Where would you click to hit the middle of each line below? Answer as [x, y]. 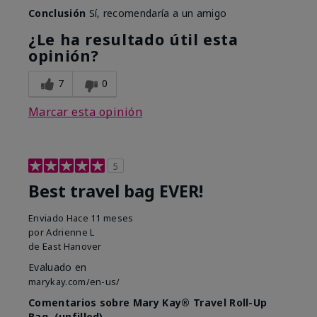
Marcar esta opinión [86, 112]
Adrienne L [70, 232]
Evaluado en [58, 267]
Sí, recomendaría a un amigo [156, 13]
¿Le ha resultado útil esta [133, 40]
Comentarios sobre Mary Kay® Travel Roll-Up [148, 303]
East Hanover [72, 247]
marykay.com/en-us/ [74, 282]
